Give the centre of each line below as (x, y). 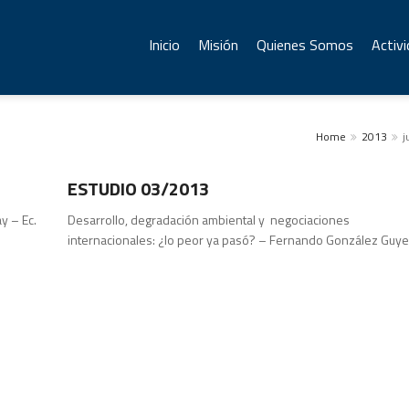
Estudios (107, 145)
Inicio (164, 45)
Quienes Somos (305, 45)
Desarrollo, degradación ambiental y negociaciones (209, 220)
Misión (218, 45)
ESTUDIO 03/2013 (139, 189)
